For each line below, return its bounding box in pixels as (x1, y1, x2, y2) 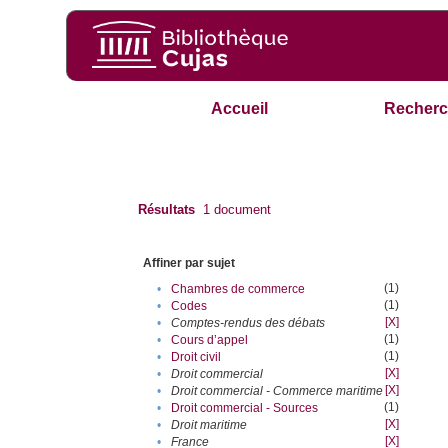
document (210, 202, 272, 218)
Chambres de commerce (171, 282, 306, 297)
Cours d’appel (171, 333, 249, 348)
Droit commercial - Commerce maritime (171, 384, 384, 399)
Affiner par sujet (143, 256, 236, 271)
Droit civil (171, 350, 222, 365)
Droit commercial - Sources (171, 401, 319, 416)
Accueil (211, 100, 269, 118)
